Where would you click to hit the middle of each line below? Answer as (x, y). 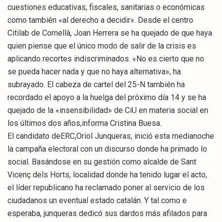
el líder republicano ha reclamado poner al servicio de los (106, 188)
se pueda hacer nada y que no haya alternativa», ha (94, 72)
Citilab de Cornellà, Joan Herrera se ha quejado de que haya (110, 33)
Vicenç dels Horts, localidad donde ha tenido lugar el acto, (107, 175)
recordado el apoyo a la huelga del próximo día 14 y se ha (107, 98)
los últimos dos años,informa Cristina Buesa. (84, 123)
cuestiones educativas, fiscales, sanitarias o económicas (106, 7)
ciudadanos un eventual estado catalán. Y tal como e (97, 201)
